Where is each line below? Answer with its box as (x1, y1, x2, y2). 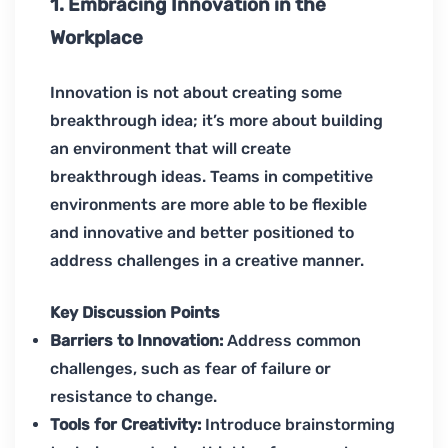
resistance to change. (50, 387, 217, 407)
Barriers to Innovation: (50, 331, 227, 351)
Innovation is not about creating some (50, 83, 342, 103)
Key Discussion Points (50, 303, 220, 323)
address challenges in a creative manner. (50, 251, 364, 271)
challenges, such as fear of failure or (50, 359, 331, 379)
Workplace (50, 27, 143, 50)
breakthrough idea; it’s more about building (50, 111, 383, 131)
